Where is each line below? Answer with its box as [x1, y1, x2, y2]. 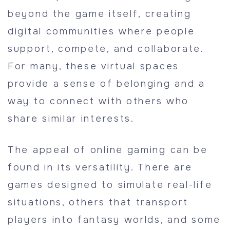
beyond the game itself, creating [8, 8, 191, 20]
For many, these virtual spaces [8, 61, 180, 72]
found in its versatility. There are [8, 162, 193, 173]
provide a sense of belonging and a [8, 78, 205, 89]
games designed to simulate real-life [8, 179, 213, 190]
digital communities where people [8, 26, 195, 37]
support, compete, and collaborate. [8, 43, 204, 54]
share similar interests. [8, 113, 135, 124]
